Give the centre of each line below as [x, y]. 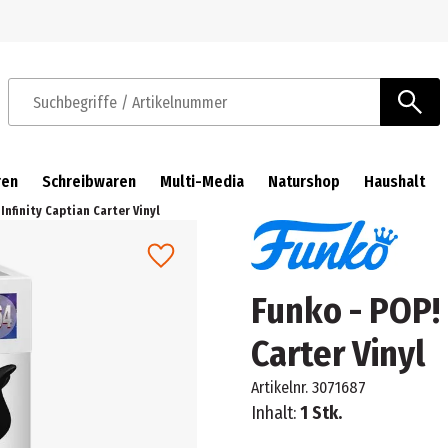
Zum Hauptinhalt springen [325, 35]
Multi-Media [202, 181]
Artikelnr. [279, 387]
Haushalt [394, 181]
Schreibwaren [89, 181]
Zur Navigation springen [104, 35]
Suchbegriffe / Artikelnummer [105, 112]
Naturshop [304, 181]
